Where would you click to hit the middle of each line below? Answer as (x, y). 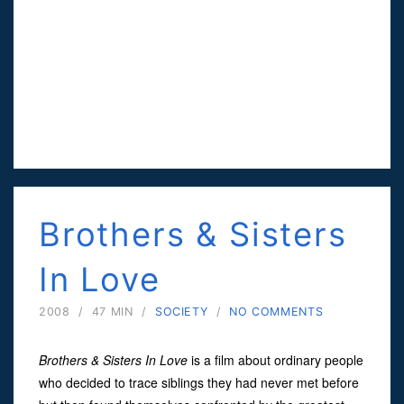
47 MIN (112, 311)
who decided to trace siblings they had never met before (199, 382)
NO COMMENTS (276, 311)
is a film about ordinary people (275, 359)
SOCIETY (181, 311)
